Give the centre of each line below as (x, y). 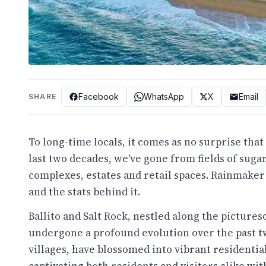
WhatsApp (164, 96)
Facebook (99, 96)
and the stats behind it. (84, 191)
